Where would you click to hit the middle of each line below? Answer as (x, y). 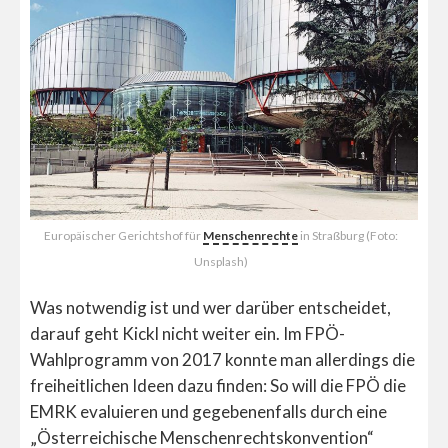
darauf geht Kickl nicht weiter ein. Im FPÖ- (187, 333)
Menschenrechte (250, 235)
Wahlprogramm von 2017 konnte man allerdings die (222, 359)
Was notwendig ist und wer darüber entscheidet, (210, 307)
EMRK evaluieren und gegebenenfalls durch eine (208, 411)
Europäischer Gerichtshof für (123, 235)
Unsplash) (221, 261)
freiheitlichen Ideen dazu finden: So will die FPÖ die (218, 385)
